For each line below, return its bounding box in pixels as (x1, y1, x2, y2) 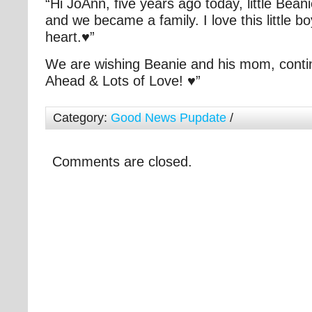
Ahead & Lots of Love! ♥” (45, 72, 201, 88)
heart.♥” (45, 29, 95, 45)
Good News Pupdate (111, 110, 226, 125)
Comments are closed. (52, 153, 192, 169)
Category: (53, 110, 111, 125)
